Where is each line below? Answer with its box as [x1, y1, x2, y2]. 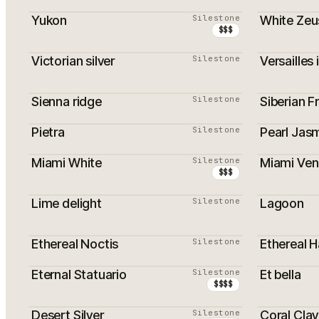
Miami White [31, 155, 103, 170]
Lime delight [31, 196, 102, 211]
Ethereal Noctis [31, 236, 119, 251]
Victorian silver [31, 53, 115, 68]
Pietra [31, 125, 65, 140]
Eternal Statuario [31, 267, 127, 282]
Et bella [260, 267, 301, 282]
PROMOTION [45, 167, 103, 177]
